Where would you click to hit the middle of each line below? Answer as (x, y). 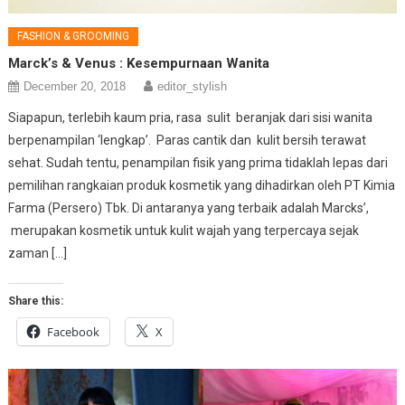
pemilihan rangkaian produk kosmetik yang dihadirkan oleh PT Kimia (202, 185)
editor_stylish (193, 86)
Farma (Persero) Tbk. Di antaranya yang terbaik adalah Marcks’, (189, 207)
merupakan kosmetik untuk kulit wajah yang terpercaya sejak (184, 230)
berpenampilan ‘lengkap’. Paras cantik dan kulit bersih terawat (188, 140)
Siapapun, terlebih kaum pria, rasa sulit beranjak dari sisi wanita (191, 117)
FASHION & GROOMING (74, 36)
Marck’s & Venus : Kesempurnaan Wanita (139, 63)
